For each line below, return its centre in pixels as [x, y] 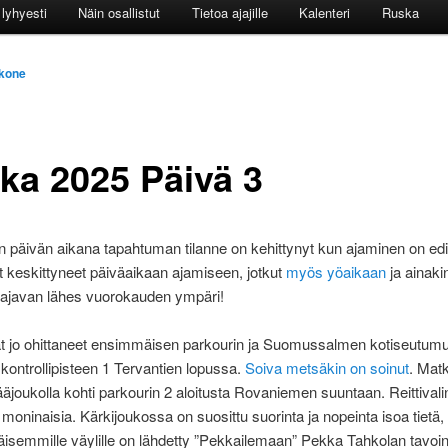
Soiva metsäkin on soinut [326, 368]
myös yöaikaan [335, 271]
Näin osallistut [119, 13]
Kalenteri [325, 13]
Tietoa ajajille [229, 13]
